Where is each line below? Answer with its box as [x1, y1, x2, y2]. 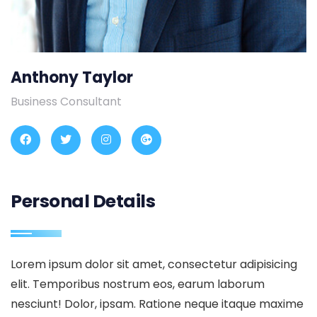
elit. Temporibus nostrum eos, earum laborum [11, 275, 265, 292]
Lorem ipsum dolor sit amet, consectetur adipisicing [11, 255, 297, 272]
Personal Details [11, 188, 155, 214]
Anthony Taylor [11, 66, 133, 88]
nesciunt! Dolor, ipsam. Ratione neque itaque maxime [11, 295, 304, 312]
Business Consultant [11, 93, 122, 110]
